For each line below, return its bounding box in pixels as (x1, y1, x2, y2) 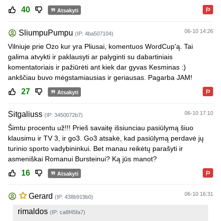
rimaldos (18, 207, 48, 216)
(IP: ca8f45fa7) (50, 209, 85, 216)
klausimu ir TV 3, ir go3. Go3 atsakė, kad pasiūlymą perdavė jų (8, 134, 204, 142)
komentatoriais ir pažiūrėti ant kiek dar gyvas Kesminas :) (8, 63, 186, 72)
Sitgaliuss (8, 110, 42, 118)
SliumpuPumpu (19, 29, 73, 37)
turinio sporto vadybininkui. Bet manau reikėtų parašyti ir (8, 144, 183, 152)
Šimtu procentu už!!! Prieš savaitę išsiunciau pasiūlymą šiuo (8, 123, 193, 132)
